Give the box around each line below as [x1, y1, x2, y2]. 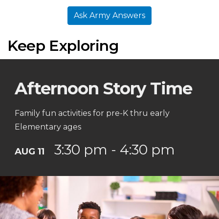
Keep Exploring [7, 37, 119, 55]
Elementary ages [15, 122, 81, 131]
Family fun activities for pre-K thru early [15, 109, 170, 118]
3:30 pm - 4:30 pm [54, 141, 175, 158]
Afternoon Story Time [15, 78, 192, 99]
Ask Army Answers [74, 11, 145, 20]
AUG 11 [15, 146, 44, 157]
